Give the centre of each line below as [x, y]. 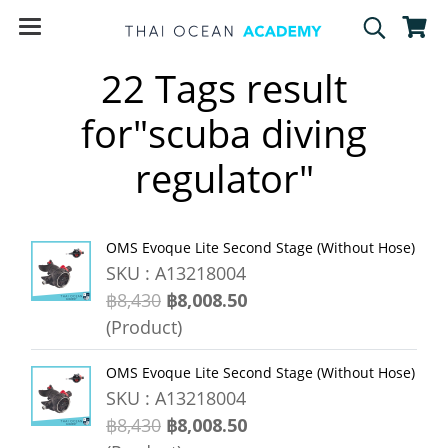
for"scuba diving [224, 133]
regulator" [224, 178]
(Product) [144, 327]
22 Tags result [224, 88]
